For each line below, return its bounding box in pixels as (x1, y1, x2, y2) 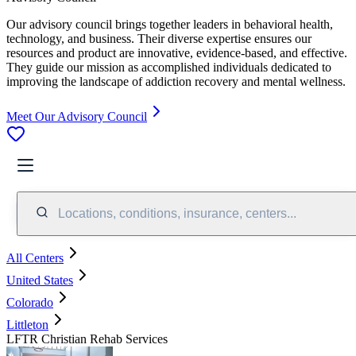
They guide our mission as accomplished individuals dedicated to (6, 60, 331, 74)
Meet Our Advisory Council (6, 109, 147, 123)
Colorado (6, 295, 53, 309)
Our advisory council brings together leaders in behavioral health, (6, 17, 333, 31)
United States (6, 273, 73, 287)
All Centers (6, 250, 64, 265)
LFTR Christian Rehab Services (6, 331, 168, 346)
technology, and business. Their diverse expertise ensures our (6, 31, 311, 45)
